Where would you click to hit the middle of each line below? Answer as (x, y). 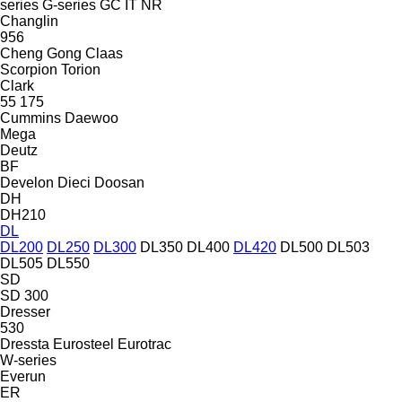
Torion (81, 69)
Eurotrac (144, 344)
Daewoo (92, 118)
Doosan (119, 182)
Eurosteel (83, 344)
